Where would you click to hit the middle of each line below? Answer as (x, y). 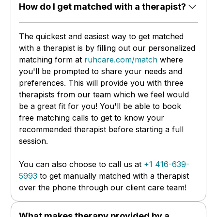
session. (34, 141)
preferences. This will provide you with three (101, 83)
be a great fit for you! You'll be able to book (100, 106)
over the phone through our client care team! (105, 188)
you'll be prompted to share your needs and (101, 71)
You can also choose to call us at (82, 164)
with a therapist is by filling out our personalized (107, 48)
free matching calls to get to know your (92, 118)
